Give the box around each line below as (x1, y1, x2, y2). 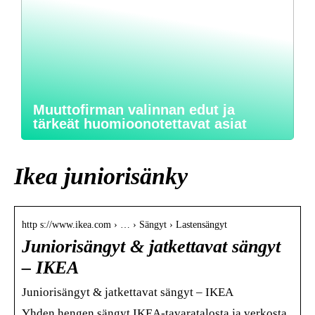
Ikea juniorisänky (14, 162, 188, 189)
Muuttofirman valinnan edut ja (33, 102, 235, 117)
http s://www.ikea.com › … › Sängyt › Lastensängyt (22, 219, 227, 230)
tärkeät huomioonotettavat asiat (33, 116, 247, 131)
